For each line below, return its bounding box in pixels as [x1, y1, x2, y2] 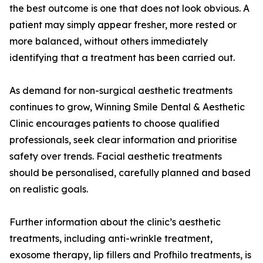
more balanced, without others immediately [9, 35, 208, 48]
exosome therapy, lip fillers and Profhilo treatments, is [9, 249, 251, 261]
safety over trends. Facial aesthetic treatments [9, 150, 222, 163]
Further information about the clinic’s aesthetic [9, 216, 221, 228]
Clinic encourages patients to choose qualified [9, 117, 220, 130]
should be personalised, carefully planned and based [9, 167, 251, 179]
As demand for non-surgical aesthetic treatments [9, 85, 232, 97]
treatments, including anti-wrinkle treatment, [9, 232, 213, 245]
